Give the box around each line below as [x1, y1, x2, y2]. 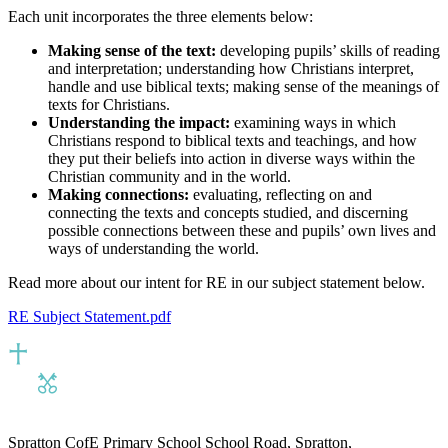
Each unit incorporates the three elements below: [8, 7, 313, 25]
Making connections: [48, 185, 189, 203]
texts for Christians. [48, 95, 170, 113]
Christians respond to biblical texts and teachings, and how [48, 131, 417, 149]
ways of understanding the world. [48, 239, 259, 257]
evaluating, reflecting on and [189, 185, 372, 203]
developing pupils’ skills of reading [216, 41, 440, 59]
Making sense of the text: [48, 41, 216, 59]
